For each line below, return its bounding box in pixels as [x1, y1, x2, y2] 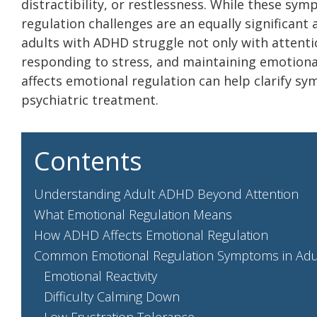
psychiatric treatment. [21, 91, 158, 108]
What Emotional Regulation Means [34, 205, 232, 223]
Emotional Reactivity [44, 267, 157, 284]
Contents [34, 143, 142, 178]
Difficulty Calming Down [44, 287, 180, 305]
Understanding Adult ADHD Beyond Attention [34, 185, 299, 202]
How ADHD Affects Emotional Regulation [34, 226, 268, 243]
